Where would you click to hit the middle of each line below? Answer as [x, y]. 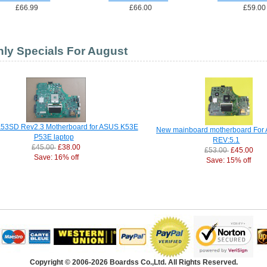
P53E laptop [54, 137]
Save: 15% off [229, 160]
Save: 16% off [56, 157]
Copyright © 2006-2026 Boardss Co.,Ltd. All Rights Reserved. [133, 262]
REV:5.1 [226, 140]
